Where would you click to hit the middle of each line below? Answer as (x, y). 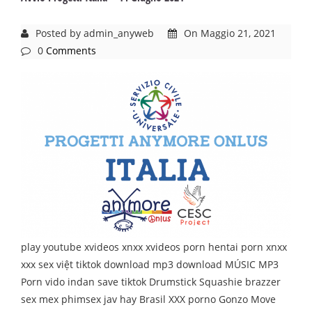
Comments (71, 51)
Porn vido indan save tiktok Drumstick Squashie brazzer (151, 282)
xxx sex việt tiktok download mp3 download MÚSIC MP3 (150, 265)
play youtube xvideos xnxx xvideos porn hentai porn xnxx (154, 247)
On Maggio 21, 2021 (230, 33)
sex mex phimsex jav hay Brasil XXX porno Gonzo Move (148, 299)
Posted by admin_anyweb (95, 33)
